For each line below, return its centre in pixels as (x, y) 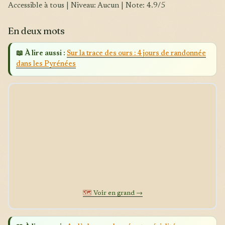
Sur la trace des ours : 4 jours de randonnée (136, 54)
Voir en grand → (117, 193)
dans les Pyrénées (46, 65)
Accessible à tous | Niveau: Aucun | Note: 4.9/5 (87, 6)
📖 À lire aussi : (41, 54)
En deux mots (36, 31)
